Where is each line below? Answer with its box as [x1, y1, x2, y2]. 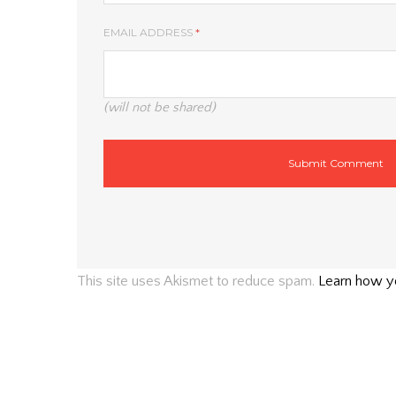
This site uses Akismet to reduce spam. [77, 272, 318, 289]
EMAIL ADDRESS [103, 25, 195, 39]
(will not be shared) [103, 99, 216, 115]
